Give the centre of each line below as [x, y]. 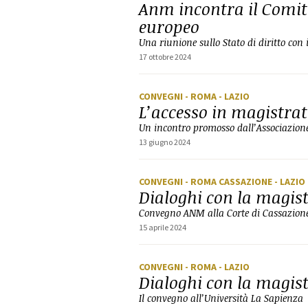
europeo [169, 26]
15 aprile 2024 [163, 227]
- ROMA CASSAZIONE [230, 181]
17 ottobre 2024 [165, 57]
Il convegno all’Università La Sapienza [221, 298]
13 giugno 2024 [165, 142]
